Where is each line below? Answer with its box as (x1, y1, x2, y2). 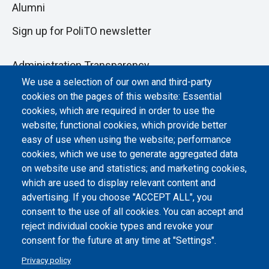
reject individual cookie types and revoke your (22, 220, 213, 232)
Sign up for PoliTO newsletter (12, 24, 151, 37)
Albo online (12, 82, 64, 95)
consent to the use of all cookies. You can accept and (22, 206, 243, 218)
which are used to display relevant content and (22, 177, 216, 189)
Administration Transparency (12, 58, 150, 71)
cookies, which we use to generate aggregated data (22, 148, 238, 160)
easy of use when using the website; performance (22, 134, 231, 146)
